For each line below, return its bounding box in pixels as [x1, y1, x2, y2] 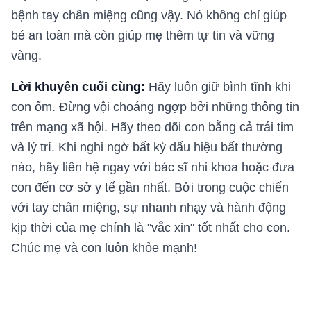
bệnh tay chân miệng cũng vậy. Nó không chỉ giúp [11, 8, 287, 22]
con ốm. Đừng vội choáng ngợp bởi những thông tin [11, 99, 299, 114]
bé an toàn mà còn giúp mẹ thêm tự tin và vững [11, 28, 274, 42]
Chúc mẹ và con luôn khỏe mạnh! [11, 240, 197, 255]
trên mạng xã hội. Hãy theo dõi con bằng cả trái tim [11, 119, 294, 134]
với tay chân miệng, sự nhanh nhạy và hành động [11, 200, 286, 215]
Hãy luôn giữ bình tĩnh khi [145, 79, 291, 94]
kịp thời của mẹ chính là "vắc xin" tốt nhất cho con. [11, 220, 290, 235]
